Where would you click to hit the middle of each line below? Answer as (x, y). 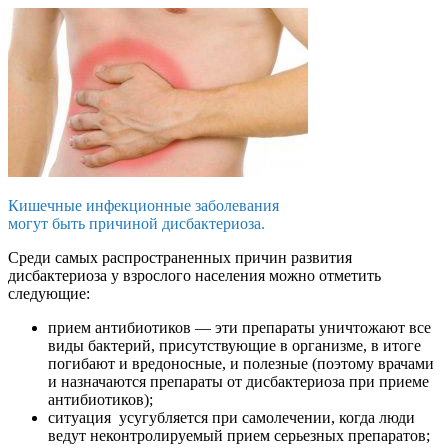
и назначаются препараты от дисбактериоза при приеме (238, 381)
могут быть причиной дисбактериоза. (136, 223)
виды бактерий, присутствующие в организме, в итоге (234, 345)
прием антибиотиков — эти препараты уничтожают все (239, 327)
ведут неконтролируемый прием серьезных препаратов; (239, 435)
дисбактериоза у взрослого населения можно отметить (194, 275)
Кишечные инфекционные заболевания (143, 205)
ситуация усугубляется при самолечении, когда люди (231, 417)
